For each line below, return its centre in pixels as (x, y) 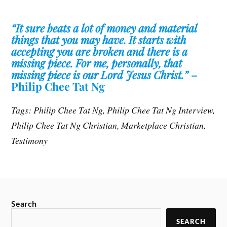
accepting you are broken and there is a (100, 51)
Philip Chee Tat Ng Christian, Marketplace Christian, (109, 125)
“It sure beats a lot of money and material (104, 28)
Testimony (30, 140)
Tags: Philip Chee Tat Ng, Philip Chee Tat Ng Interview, (113, 110)
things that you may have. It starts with (99, 39)
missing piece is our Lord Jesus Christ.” (100, 74)
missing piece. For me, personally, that (97, 63)
